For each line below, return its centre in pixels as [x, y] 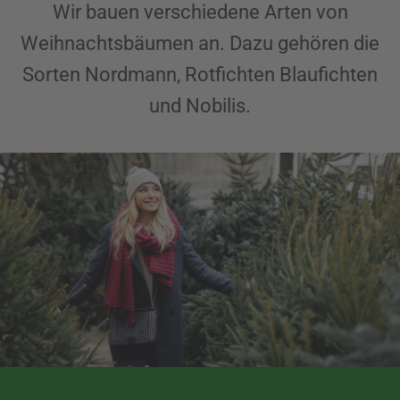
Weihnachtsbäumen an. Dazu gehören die [200, 43]
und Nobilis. [200, 105]
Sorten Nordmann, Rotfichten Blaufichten [200, 74]
